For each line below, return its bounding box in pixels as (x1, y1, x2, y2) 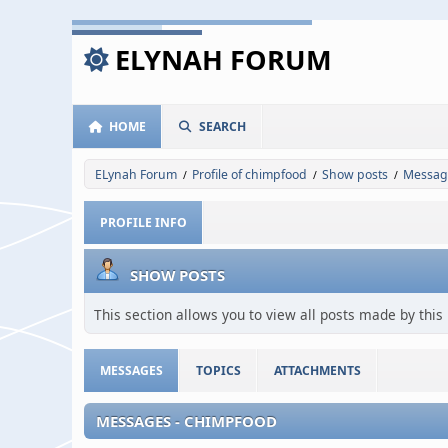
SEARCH (199, 118, 246, 135)
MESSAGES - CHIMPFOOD (96, 411, 277, 431)
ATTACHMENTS (274, 362, 361, 379)
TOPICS (196, 362, 241, 379)
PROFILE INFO (100, 214, 187, 231)
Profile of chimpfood (192, 166, 307, 183)
